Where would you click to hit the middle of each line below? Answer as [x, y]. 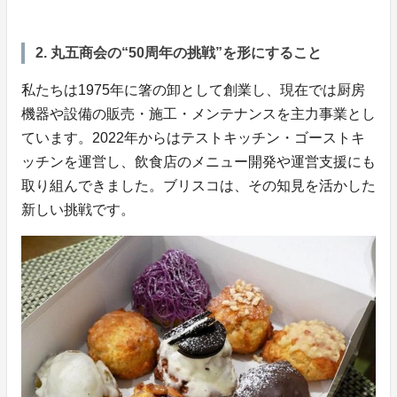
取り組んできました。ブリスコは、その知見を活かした [198, 185]
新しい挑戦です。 [78, 209]
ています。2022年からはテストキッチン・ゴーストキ [193, 137]
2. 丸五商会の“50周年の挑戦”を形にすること [179, 52]
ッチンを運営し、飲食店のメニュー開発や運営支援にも [198, 161]
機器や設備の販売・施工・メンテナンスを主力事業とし [198, 113]
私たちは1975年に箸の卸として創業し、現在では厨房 [193, 90]
